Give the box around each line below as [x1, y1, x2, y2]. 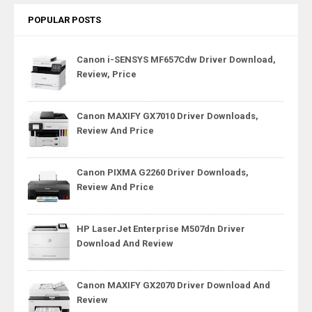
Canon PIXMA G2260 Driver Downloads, [77, 166, 249, 178]
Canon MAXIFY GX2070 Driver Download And [77, 280, 270, 291]
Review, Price [77, 68, 136, 79]
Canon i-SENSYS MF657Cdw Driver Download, [77, 54, 276, 65]
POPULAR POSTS [28, 15, 101, 26]
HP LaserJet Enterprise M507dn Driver [77, 224, 245, 235]
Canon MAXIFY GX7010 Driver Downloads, [77, 110, 258, 121]
